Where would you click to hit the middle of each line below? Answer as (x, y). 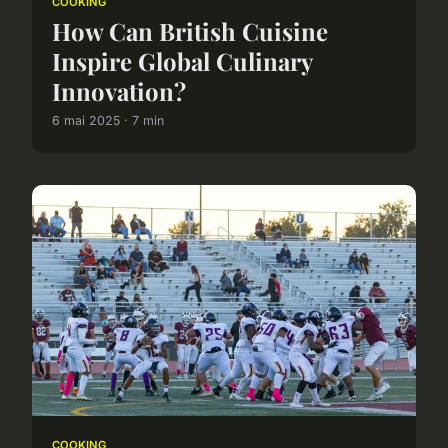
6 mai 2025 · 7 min (108, 121)
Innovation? (119, 91)
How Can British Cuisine (190, 31)
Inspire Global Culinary (182, 61)
